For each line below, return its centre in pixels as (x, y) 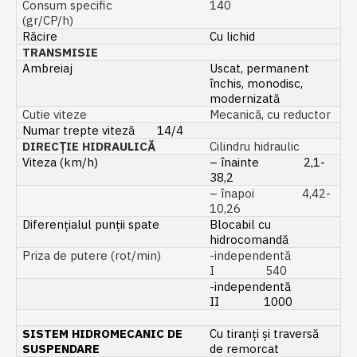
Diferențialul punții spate (91, 225)
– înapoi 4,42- (271, 194)
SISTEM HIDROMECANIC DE (103, 334)
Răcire (45, 37)
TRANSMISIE (61, 53)
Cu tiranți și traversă (265, 334)
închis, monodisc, (257, 84)
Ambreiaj (67, 69)
